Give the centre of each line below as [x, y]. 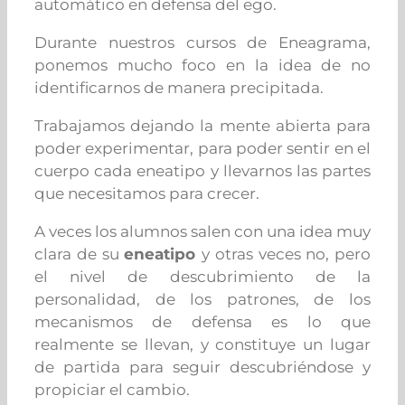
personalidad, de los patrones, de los [202, 300]
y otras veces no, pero [286, 254]
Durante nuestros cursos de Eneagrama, [202, 43]
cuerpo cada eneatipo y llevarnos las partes [202, 171]
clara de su [80, 254]
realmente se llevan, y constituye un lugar [202, 345]
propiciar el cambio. [112, 390]
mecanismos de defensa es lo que [202, 322]
